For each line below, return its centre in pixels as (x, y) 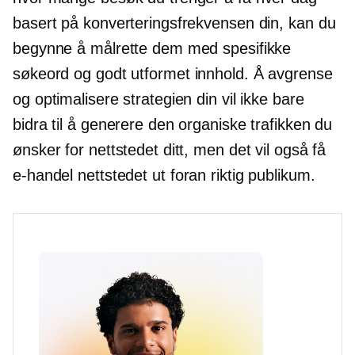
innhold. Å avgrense (261, 74)
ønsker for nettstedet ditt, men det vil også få (170, 150)
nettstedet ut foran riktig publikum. (194, 176)
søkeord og (54, 74)
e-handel (43, 176)
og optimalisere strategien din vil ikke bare (158, 99)
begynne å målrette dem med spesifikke (152, 49)
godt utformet (143, 74)
